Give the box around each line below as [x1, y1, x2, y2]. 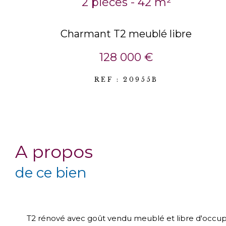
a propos [28, 141, 93, 163]
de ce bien [15, 164, 87, 182]
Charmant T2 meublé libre [61, 28, 192, 40]
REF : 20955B [94, 76, 158, 84]
